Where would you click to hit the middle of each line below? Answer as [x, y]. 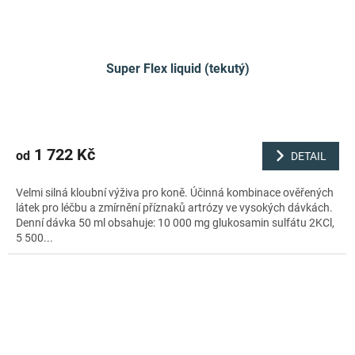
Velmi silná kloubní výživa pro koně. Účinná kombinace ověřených [175, 193]
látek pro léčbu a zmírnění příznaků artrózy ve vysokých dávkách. [174, 208]
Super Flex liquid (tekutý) [177, 68]
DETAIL [309, 156]
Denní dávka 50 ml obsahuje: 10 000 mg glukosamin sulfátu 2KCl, [175, 223]
